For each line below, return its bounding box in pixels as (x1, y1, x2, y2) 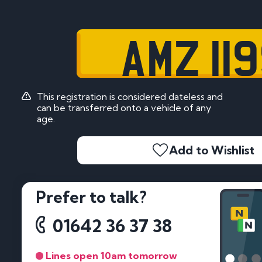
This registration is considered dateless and (36, 90, 223, 102)
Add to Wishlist (169, 143, 254, 158)
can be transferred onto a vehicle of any (36, 101, 211, 113)
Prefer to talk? (36, 187, 147, 208)
